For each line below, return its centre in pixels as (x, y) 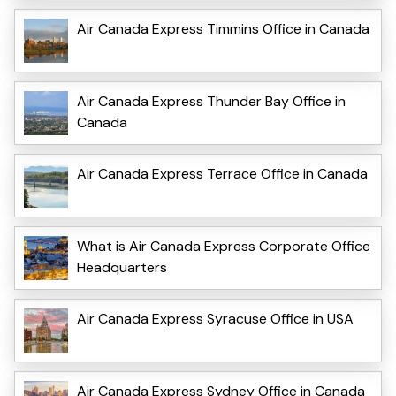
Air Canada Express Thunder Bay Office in (211, 101)
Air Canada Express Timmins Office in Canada (223, 28)
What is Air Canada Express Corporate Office (224, 246)
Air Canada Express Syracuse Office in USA (215, 318)
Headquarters (122, 267)
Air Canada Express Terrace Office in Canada (222, 173)
